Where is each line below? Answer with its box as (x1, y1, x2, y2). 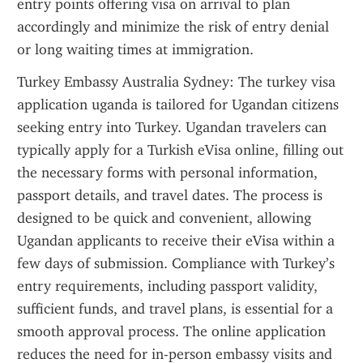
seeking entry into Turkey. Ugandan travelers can (17, 118, 327, 136)
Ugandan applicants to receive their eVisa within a (17, 232, 335, 250)
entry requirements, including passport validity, (17, 277, 318, 295)
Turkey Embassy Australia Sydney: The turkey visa (17, 73, 335, 91)
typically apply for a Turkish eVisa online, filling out (17, 141, 344, 159)
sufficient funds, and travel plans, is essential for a (17, 300, 333, 318)
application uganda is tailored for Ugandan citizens (17, 96, 339, 113)
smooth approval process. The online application (17, 322, 326, 340)
